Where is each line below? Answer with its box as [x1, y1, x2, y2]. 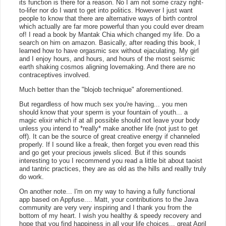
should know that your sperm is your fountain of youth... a [19, 108, 188, 116]
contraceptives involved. [19, 71, 90, 79]
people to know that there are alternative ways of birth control [19, 15, 197, 22]
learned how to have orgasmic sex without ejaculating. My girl [19, 47, 199, 54]
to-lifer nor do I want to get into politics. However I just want [19, 7, 193, 14]
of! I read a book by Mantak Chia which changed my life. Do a [19, 31, 200, 38]
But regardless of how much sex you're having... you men [19, 100, 187, 108]
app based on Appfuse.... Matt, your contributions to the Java [19, 196, 198, 203]
